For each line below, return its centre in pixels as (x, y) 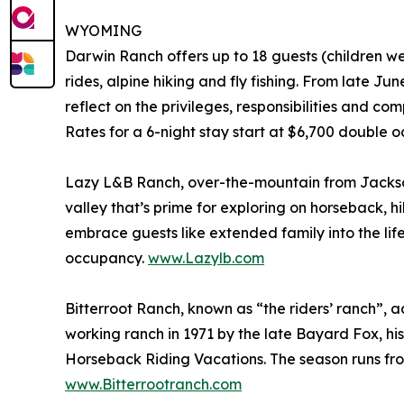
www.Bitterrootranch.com (153, 385)
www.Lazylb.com (206, 258)
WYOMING (103, 31)
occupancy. (106, 258)
